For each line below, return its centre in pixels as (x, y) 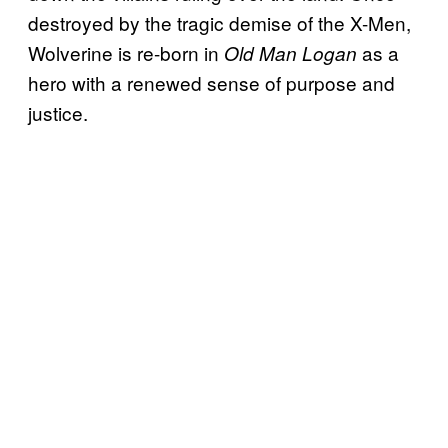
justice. (58, 112)
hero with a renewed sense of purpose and (211, 82)
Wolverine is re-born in (126, 52)
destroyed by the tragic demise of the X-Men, (219, 22)
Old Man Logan (290, 52)
